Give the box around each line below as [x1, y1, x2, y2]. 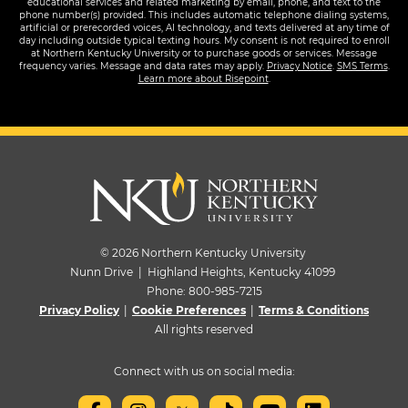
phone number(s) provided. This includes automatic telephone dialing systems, [19, 8, 389, 21]
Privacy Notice [266, 59, 332, 72]
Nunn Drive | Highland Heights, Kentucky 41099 [70, 265, 338, 280]
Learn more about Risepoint [138, 72, 269, 85]
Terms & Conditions [259, 303, 369, 318]
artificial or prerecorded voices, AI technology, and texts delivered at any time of [19, 21, 389, 34]
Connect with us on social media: [113, 364, 295, 379]
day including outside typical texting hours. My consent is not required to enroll [18, 34, 390, 46]
